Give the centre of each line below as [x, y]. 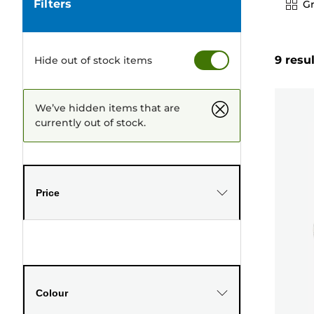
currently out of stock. [90, 122]
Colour [52, 293]
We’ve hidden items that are [108, 108]
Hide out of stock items [93, 60]
